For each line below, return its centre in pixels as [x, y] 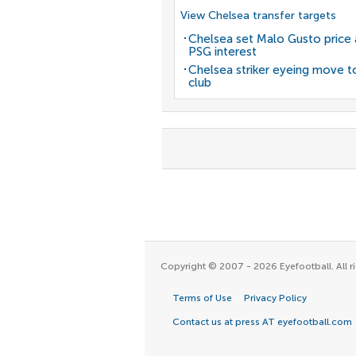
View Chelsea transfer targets [258, 15]
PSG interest [222, 52]
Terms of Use [202, 298]
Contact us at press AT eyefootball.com [262, 322]
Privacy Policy [275, 298]
